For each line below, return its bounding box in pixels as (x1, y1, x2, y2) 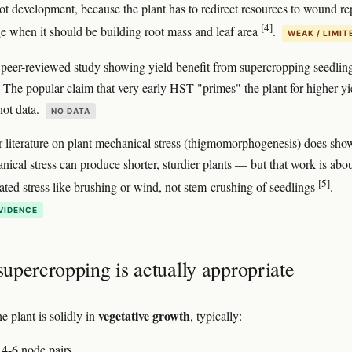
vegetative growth (98, 306, 190, 325)
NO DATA (51, 105, 90, 115)
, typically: (190, 307, 242, 324)
